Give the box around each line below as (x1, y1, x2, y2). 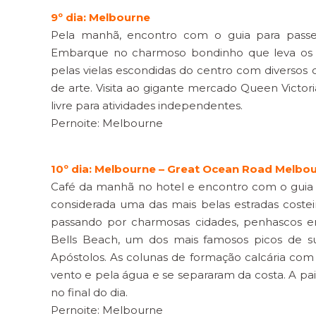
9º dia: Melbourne (51, 11, 150, 24)
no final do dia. (51, 286, 128, 299)
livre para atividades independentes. (51, 99, 243, 112)
